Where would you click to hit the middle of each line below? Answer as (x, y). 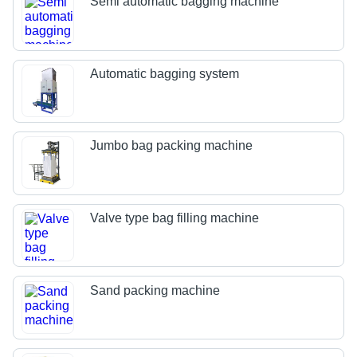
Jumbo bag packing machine (172, 146)
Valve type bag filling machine (175, 218)
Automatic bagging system (165, 73)
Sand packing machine (155, 290)
